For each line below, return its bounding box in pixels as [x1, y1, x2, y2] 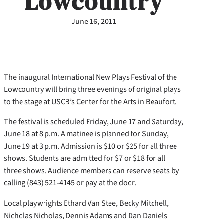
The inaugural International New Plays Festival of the [4, 71, 177, 83]
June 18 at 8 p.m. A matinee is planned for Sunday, [4, 128, 169, 140]
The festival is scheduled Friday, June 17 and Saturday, [4, 116, 183, 128]
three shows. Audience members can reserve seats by [4, 165, 179, 176]
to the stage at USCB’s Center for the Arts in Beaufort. [4, 96, 177, 108]
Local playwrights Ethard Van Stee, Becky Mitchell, [4, 197, 169, 209]
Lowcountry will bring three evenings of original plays [4, 84, 181, 95]
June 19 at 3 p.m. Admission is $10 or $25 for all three [4, 140, 177, 152]
